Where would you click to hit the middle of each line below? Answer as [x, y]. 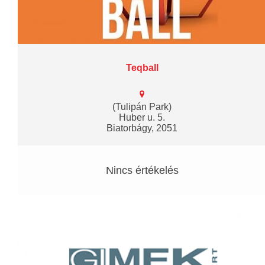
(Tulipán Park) [142, 106]
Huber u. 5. [142, 117]
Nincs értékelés [142, 170]
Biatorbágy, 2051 [142, 128]
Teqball [142, 67]
